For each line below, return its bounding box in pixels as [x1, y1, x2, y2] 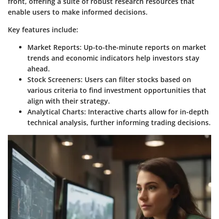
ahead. [27, 64, 50, 73]
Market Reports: [27, 42, 82, 52]
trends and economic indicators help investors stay [27, 53, 199, 63]
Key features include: [8, 24, 78, 34]
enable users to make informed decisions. [8, 7, 148, 17]
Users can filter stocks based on [83, 74, 191, 84]
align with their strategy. [27, 96, 110, 106]
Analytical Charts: [27, 107, 86, 116]
